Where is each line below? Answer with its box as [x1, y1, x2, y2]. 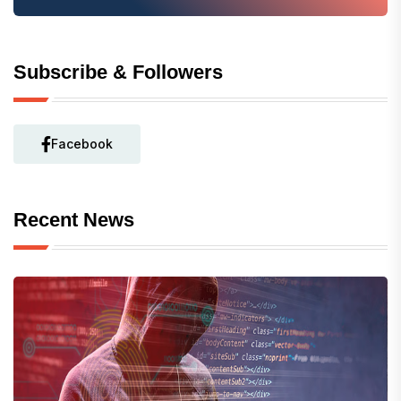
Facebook [51, 136, 113, 152]
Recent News [13, 209, 134, 232]
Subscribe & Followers [13, 61, 223, 84]
